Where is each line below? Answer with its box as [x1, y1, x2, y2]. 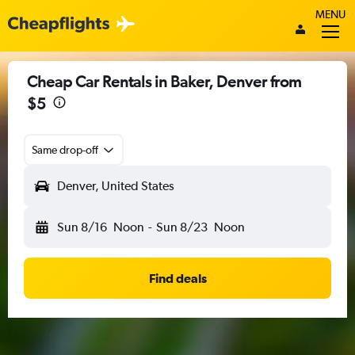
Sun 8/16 [57, 219, 107, 235]
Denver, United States [57, 178, 174, 193]
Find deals [148, 271, 207, 285]
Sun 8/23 [155, 219, 208, 235]
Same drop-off [32, 143, 98, 156]
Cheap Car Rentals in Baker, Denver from [27, 72, 301, 90]
